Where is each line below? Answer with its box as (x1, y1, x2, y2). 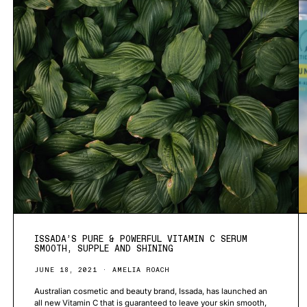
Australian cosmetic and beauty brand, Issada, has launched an (34, 286, 267, 296)
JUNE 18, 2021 (34, 265, 97, 274)
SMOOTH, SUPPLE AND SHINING (34, 243, 173, 254)
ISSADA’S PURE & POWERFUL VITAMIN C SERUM (34, 233, 247, 244)
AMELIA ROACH (112, 265, 170, 274)
